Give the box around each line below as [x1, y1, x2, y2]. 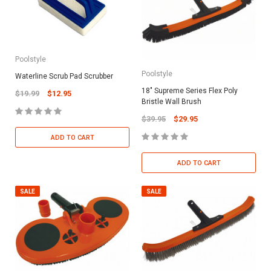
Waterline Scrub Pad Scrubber [15, 72, 113, 81]
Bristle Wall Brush [142, 97, 201, 106]
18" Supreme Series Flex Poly [142, 87, 238, 96]
